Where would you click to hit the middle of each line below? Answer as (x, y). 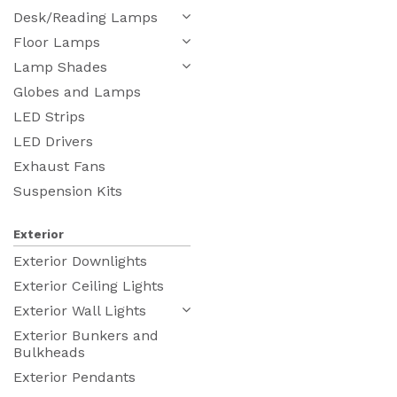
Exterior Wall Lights (80, 310)
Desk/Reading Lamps (86, 17)
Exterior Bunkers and (86, 335)
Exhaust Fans (59, 166)
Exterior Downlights (80, 261)
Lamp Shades (60, 66)
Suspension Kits (68, 191)
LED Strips (49, 116)
